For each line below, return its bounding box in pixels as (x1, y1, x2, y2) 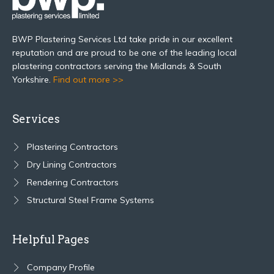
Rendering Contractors (27, 177, 119, 188)
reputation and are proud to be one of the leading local (12, 47, 237, 59)
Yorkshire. (12, 74, 53, 86)
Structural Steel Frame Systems (27, 194, 154, 206)
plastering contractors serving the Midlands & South (12, 61, 221, 72)
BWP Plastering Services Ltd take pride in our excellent (12, 34, 232, 45)
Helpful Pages (12, 233, 89, 246)
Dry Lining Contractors (27, 159, 117, 171)
